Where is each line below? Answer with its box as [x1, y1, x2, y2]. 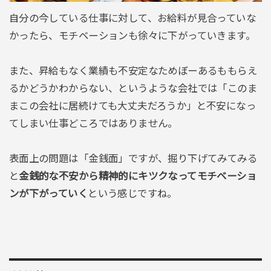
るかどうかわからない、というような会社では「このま [8, 82, 258, 94]
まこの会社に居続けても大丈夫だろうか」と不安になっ [8, 100, 256, 111]
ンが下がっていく [8, 188, 88, 199]
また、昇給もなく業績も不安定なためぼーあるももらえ [8, 65, 258, 76]
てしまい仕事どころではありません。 [8, 117, 178, 129]
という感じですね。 [88, 188, 177, 199]
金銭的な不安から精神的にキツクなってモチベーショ [19, 170, 257, 181]
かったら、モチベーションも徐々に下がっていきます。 [8, 30, 256, 42]
